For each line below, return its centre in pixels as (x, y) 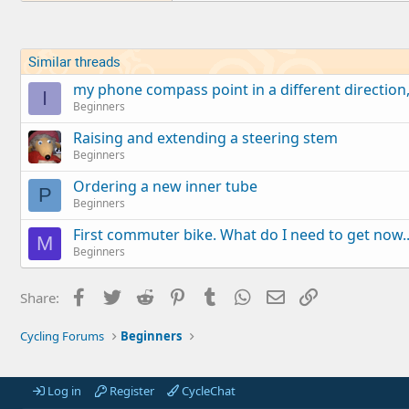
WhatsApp (286, 295)
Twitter (145, 295)
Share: (40, 297)
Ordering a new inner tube (165, 186)
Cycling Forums (62, 336)
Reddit (176, 295)
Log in (63, 391)
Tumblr (244, 295)
